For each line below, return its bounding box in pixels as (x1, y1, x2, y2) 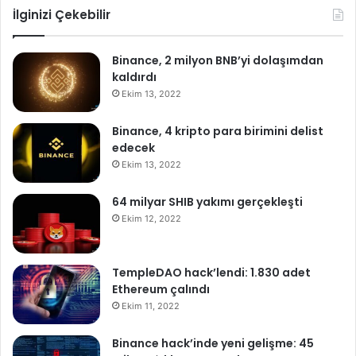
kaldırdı (112, 69, 157, 86)
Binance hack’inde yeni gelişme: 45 (112, 335, 314, 352)
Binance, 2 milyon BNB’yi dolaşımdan (112, 52, 323, 69)
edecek (112, 140, 155, 157)
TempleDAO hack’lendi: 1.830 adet (112, 265, 311, 281)
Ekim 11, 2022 (122, 300, 180, 312)
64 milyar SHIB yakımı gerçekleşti (112, 194, 303, 211)
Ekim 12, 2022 (122, 213, 181, 225)
